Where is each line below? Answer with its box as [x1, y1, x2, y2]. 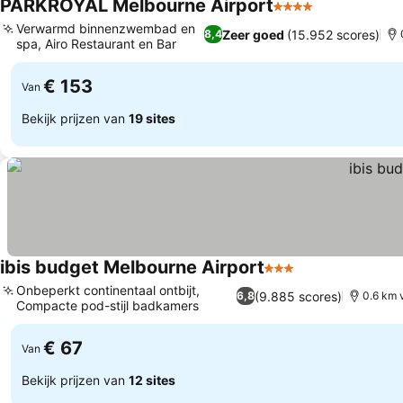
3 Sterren [264, 268, 327, 286]
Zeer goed [222, 26, 285, 42]
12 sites [129, 372, 175, 388]
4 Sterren [273, 6, 336, 24]
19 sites [129, 110, 175, 126]
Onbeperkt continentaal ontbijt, [16, 282, 200, 298]
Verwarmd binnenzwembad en [16, 21, 195, 36]
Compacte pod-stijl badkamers [16, 298, 199, 313]
